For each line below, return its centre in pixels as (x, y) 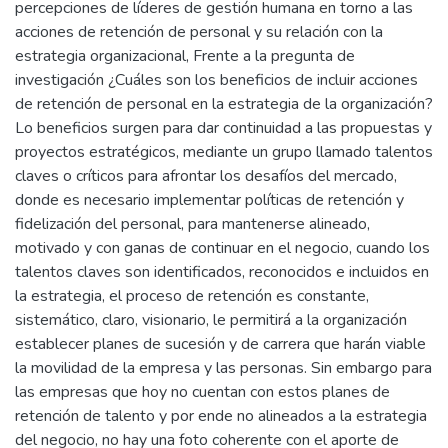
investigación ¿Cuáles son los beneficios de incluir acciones (216, 80)
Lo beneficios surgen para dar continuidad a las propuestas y (223, 128)
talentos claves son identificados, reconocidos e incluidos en (222, 272)
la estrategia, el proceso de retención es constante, (192, 296)
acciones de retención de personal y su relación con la (199, 32)
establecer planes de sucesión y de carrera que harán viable (220, 344)
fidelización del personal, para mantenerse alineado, (192, 224)
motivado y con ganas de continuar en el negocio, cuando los (222, 248)
